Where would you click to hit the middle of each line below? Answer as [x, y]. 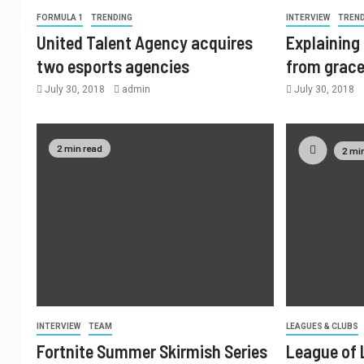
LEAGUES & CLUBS [323, 326]
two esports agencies [113, 66]
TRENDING [112, 17]
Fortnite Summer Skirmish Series [152, 351]
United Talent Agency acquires [145, 42]
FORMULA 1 [60, 17]
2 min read [80, 148]
